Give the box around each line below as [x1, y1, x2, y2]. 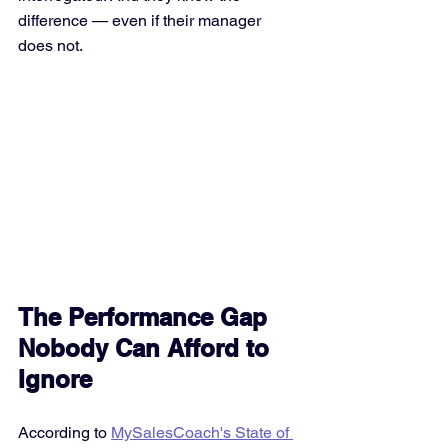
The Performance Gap [18, 303, 274, 331]
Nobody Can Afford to [18, 334, 276, 362]
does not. [18, 36, 83, 55]
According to [18, 423, 111, 442]
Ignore [18, 365, 92, 393]
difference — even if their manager [18, 11, 265, 30]
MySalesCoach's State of [111, 423, 293, 442]
